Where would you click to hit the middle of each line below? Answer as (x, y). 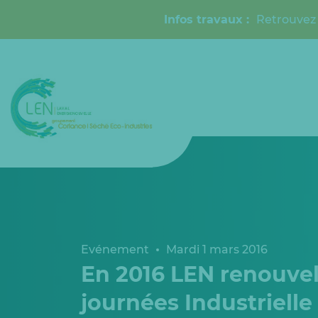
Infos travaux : (210, 19)
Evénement (115, 250)
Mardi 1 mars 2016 (217, 250)
